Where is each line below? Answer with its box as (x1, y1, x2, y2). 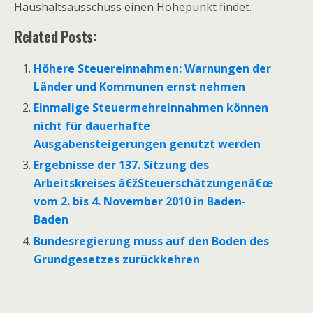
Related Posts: (14, 26, 96, 47)
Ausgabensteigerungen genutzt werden (34, 136, 261, 152)
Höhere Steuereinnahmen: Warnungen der (34, 61, 272, 76)
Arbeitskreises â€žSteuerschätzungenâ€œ (34, 175, 274, 191)
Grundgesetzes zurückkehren (34, 251, 201, 267)
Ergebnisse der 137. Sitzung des (34, 157, 210, 173)
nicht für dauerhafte (34, 118, 151, 134)
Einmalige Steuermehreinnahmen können (34, 100, 269, 116)
